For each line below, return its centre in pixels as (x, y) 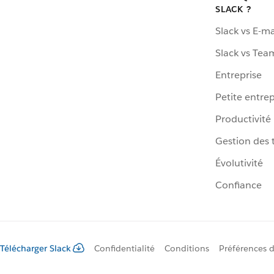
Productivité (243, 119)
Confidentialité (124, 249)
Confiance (239, 185)
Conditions (187, 249)
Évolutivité (239, 163)
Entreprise (239, 75)
